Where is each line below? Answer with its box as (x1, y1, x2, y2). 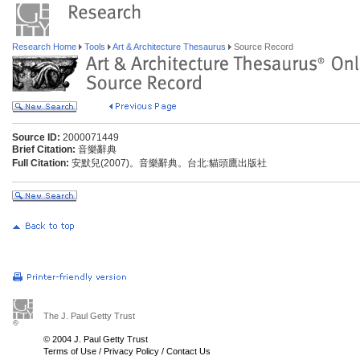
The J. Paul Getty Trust (43, 311, 135, 321)
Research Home (12, 42, 79, 51)
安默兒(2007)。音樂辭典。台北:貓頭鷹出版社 (69, 157, 267, 169)
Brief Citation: (12, 144, 76, 155)
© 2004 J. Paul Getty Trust (43, 334, 148, 344)
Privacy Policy (104, 346, 159, 356)
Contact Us (166, 346, 211, 356)
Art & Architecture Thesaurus (111, 42, 228, 51)
